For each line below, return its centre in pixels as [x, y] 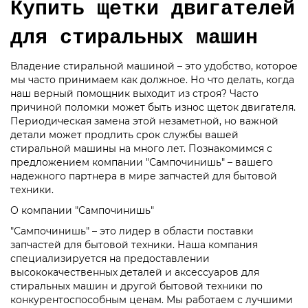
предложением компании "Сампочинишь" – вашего [142, 162]
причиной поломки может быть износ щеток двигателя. [153, 107]
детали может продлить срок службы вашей [124, 134]
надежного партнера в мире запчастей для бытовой [144, 176]
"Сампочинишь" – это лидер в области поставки [132, 231]
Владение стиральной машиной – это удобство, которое [154, 66]
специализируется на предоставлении [110, 258]
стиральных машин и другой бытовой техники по [136, 286]
